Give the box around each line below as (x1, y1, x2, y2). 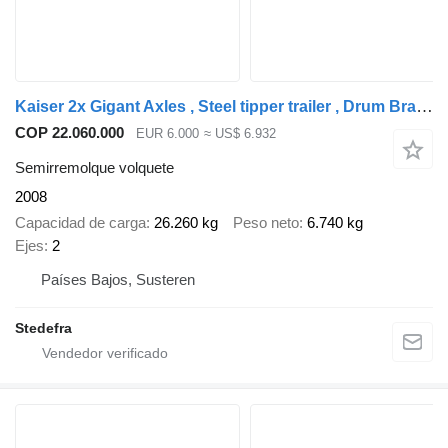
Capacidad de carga (15, 214, 146, 232)
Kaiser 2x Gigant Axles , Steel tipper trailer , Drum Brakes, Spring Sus (416, 97, 433, 117)
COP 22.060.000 (15, 124, 124, 142)
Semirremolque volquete (15, 158, 174, 176)
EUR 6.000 (136, 126, 199, 142)
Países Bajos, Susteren (41, 271, 195, 289)
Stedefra (15, 320, 72, 337)
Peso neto (233, 214, 299, 232)
